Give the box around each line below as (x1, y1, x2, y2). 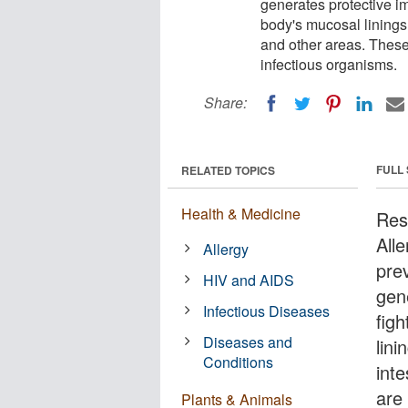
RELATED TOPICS (181, 161, 275, 178)
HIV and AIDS (203, 269, 295, 291)
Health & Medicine (181, 202, 301, 224)
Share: (204, 92, 247, 113)
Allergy (203, 238, 250, 260)
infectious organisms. (260, 54, 397, 75)
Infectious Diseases (203, 300, 331, 321)
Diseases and (203, 331, 293, 352)
